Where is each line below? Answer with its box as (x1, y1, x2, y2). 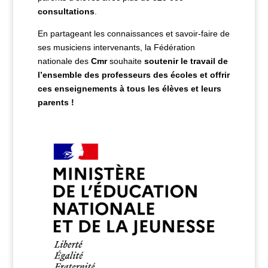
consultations (37, 6, 95, 16)
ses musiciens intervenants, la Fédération (37, 42, 195, 52)
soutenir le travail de (144, 56, 228, 66)
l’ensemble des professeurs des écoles (37, 69, 200, 80)
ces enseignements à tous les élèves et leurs (37, 83, 221, 93)
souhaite (106, 56, 144, 66)
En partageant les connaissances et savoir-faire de (37, 28, 230, 38)
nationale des (37, 56, 91, 66)
